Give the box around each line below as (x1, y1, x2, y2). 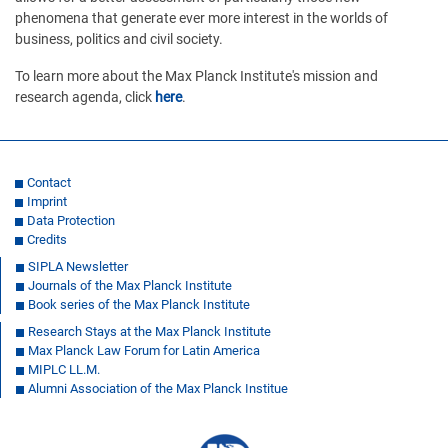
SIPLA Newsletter (28, 258, 128, 274)
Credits (27, 231, 67, 247)
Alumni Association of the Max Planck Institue (28, 380, 288, 396)
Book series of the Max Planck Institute (28, 296, 250, 312)
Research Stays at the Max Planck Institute (28, 323, 271, 339)
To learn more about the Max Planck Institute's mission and (15, 67, 378, 85)
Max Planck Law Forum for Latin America (28, 342, 260, 358)
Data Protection (27, 212, 115, 228)
